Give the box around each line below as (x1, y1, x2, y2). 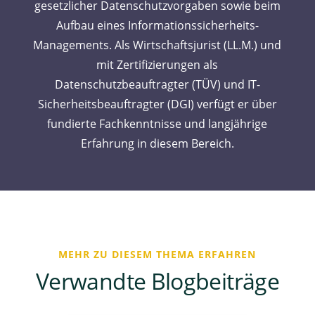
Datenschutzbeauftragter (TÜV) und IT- (54, 77, 260, 93)
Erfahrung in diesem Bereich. (80, 136, 234, 152)
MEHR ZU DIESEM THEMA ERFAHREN (58, 247, 257, 261)
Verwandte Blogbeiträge (36, 265, 279, 296)
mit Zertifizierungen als (96, 57, 219, 73)
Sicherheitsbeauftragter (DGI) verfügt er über (37, 96, 277, 112)
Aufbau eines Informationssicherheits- (56, 18, 259, 34)
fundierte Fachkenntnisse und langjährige (47, 116, 268, 132)
